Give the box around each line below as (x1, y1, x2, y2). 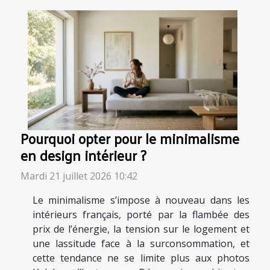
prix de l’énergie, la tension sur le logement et (33, 222, 250, 236)
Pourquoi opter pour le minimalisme (20, 125, 239, 151)
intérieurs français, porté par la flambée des (33, 207, 250, 221)
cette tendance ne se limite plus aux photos (33, 251, 250, 265)
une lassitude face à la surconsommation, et (33, 236, 250, 250)
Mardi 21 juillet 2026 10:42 (20, 169, 137, 183)
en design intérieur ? (20, 142, 146, 168)
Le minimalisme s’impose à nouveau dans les (33, 193, 250, 207)
